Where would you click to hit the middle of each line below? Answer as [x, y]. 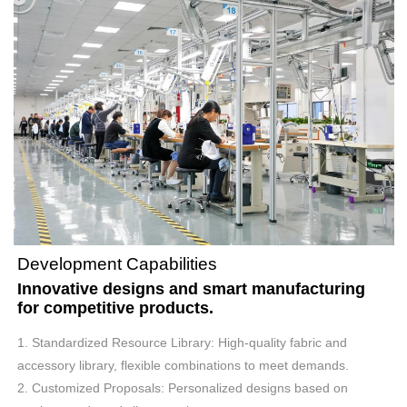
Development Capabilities [118, 263]
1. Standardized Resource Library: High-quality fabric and [183, 342]
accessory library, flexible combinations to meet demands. [185, 365]
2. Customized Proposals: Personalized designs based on [183, 387]
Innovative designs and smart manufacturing [192, 288]
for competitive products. [116, 308]
